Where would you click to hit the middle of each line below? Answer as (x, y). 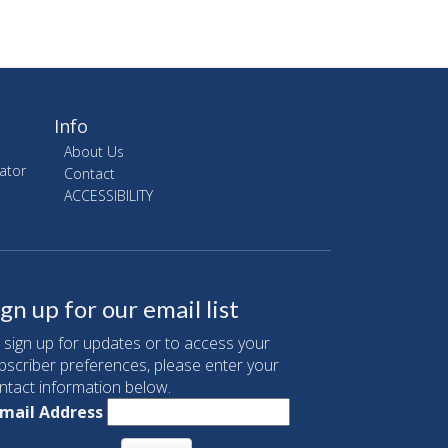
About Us (93, 151)
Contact (89, 173)
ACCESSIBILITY (108, 195)
